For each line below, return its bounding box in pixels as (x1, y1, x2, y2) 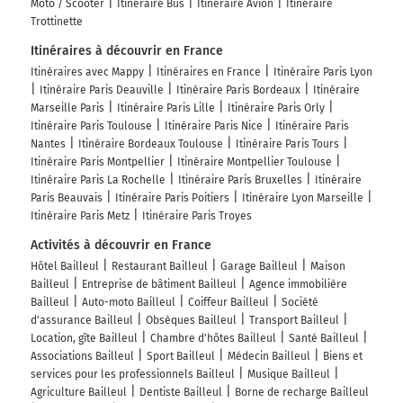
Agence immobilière (249, 278, 347, 291)
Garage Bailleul (220, 260, 298, 273)
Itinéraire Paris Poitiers (115, 192, 229, 205)
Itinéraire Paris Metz (31, 210, 130, 223)
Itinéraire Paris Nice (165, 120, 263, 133)
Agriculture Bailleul (31, 386, 127, 399)
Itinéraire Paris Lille (117, 102, 215, 115)
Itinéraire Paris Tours (236, 138, 339, 151)
